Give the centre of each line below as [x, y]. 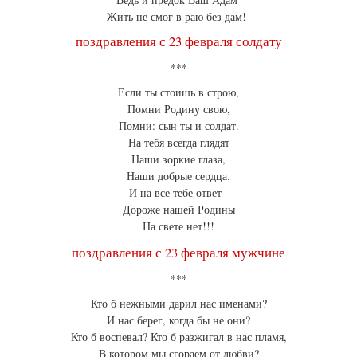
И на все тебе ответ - [178, 193]
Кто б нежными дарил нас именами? [178, 304]
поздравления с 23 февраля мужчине [178, 253]
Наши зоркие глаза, [178, 159]
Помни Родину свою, [178, 109]
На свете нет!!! [178, 226]
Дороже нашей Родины [178, 210]
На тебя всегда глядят [178, 143]
